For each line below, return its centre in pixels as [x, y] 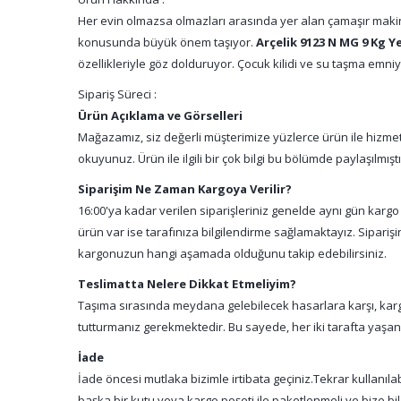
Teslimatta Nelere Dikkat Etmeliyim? [187, 284]
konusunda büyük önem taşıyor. [167, 42]
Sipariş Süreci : [117, 94]
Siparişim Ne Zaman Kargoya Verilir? [185, 189]
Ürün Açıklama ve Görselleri [160, 115]
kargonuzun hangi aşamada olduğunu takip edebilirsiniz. [232, 253]
